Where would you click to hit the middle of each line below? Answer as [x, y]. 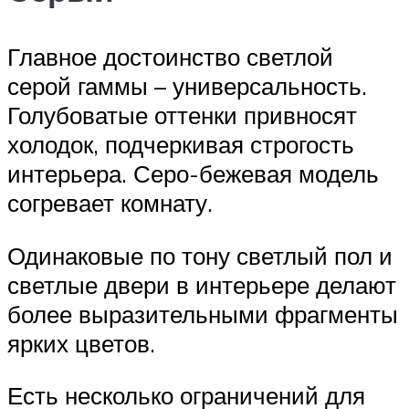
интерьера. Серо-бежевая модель [193, 174]
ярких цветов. [81, 343]
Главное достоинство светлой [170, 57]
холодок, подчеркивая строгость [181, 145]
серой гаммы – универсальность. [187, 86]
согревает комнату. [110, 203]
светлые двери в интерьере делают [202, 284]
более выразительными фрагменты [203, 314]
